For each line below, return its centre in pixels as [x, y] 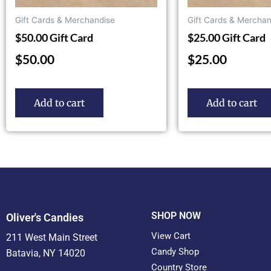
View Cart [171, 236]
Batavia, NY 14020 [46, 253]
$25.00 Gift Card [227, 37]
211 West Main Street [52, 238]
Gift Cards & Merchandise [65, 20]
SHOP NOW [176, 216]
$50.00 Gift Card [54, 37]
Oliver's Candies [45, 218]
